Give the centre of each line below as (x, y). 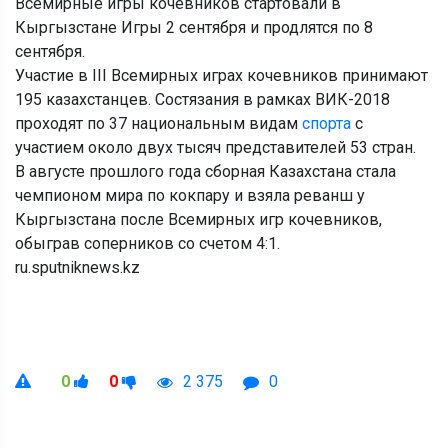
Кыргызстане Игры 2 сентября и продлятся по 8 (194, 27)
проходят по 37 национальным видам (158, 123)
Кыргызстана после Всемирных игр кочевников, (198, 219)
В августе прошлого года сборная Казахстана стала (205, 171)
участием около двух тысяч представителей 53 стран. (215, 147)
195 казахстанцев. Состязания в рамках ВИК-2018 (202, 99)
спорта (326, 123)
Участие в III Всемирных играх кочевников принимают (221, 75)
